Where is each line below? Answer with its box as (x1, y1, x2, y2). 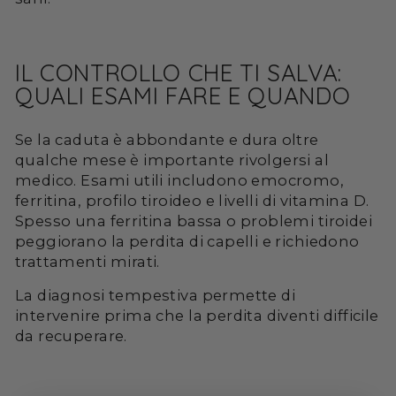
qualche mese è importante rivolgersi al (15, 150, 330, 169)
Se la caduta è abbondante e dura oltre (15, 130, 319, 148)
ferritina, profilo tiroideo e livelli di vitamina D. (15, 191, 369, 209)
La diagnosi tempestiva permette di (15, 286, 296, 304)
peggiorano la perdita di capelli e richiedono (15, 232, 360, 250)
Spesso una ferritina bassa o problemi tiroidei (15, 211, 373, 230)
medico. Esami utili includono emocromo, (15, 171, 345, 189)
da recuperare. (15, 326, 127, 345)
